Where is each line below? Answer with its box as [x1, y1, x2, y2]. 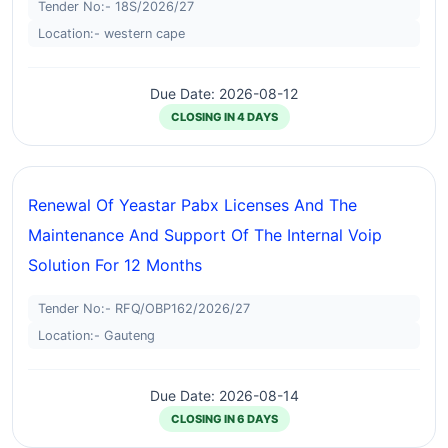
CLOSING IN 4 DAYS [170, 110, 278, 124]
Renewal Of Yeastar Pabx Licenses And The [28, 195, 357, 215]
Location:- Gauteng [38, 328, 155, 343]
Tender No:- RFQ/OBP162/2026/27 [38, 301, 250, 316]
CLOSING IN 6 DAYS [170, 412, 278, 426]
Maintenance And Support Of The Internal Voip [28, 225, 382, 245]
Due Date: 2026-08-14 [149, 387, 299, 404]
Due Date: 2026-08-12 [150, 85, 298, 102]
